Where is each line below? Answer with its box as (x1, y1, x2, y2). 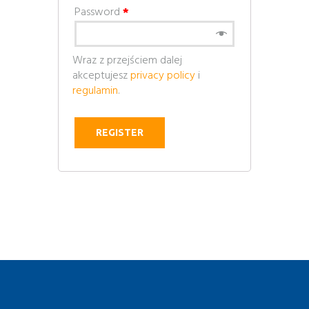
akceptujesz (72, 66, 130, 85)
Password (74, 3, 123, 21)
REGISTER (96, 126, 143, 138)
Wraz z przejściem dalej (72, 51, 182, 70)
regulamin (72, 81, 118, 100)
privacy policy (130, 66, 195, 85)
